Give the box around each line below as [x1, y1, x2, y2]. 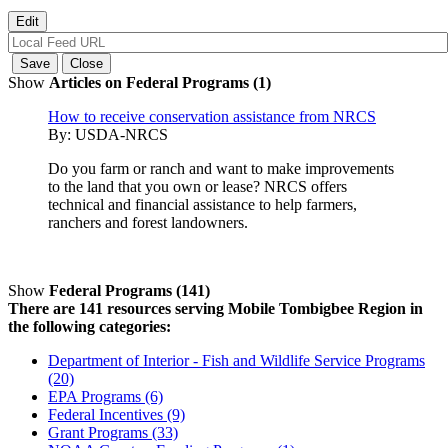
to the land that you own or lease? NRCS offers [48, 177, 347, 195]
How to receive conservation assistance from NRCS [48, 107, 376, 125]
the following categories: [8, 317, 171, 335]
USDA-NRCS [75, 125, 168, 143]
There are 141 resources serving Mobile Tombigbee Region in [8, 299, 423, 317]
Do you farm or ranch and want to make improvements [48, 159, 394, 177]
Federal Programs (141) [49, 281, 210, 299]
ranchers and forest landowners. [48, 213, 248, 231]
